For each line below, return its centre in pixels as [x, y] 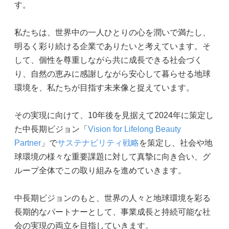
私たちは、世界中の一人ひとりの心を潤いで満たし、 [112, 32]
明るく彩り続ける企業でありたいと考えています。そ [112, 46]
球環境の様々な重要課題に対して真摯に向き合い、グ [112, 156]
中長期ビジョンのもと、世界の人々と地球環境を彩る [112, 198]
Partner [28, 143]
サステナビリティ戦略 [98, 143]
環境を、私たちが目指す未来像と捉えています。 [104, 87]
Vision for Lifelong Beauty [134, 129]
